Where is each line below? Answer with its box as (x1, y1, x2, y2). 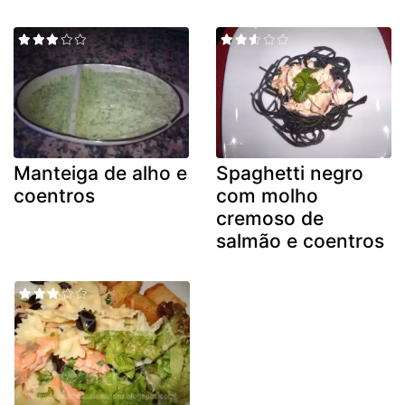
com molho (216, 184, 318, 208)
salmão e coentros (216, 230, 384, 253)
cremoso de (216, 207, 324, 231)
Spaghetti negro (216, 162, 363, 185)
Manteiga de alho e (14, 162, 187, 185)
